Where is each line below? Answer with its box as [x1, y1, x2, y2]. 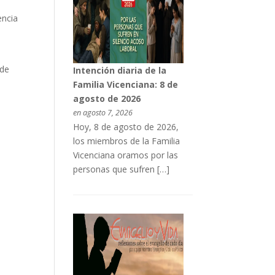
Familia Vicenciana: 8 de [72, 79, 178, 91]
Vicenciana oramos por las [72, 149, 178, 161]
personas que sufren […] [72, 163, 169, 176]
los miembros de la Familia [72, 135, 180, 147]
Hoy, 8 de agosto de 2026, [72, 121, 179, 133]
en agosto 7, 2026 [72, 107, 133, 118]
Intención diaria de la [72, 64, 166, 77]
